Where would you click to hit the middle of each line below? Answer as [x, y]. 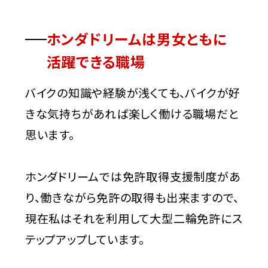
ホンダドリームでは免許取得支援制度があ [133, 177]
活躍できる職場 [96, 61]
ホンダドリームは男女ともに [137, 38]
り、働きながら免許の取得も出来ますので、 [132, 198]
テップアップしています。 [85, 240]
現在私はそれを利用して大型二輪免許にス [134, 219]
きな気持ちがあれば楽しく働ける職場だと [132, 114]
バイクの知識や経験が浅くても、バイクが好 [133, 93]
